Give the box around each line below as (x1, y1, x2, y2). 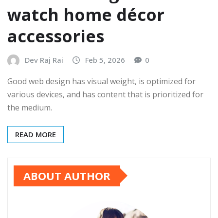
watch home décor (7, 3, 164, 26)
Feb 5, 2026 (85, 55, 125, 65)
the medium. (7, 102, 52, 113)
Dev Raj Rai (25, 55, 63, 65)
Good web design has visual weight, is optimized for (7, 75, 196, 87)
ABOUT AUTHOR (23, 168, 110, 183)
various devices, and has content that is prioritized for (7, 89, 203, 100)
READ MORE (15, 129, 56, 139)
